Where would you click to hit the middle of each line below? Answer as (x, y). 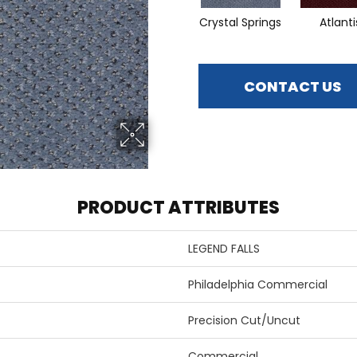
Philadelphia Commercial (258, 285)
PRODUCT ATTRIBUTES (178, 208)
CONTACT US (292, 86)
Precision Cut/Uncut (244, 321)
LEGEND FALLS (224, 249)
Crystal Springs (240, 23)
